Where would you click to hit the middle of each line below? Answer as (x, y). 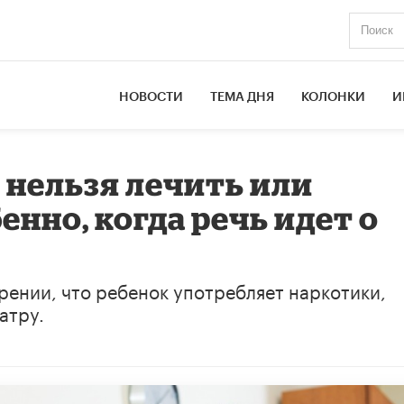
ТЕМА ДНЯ (243, 97)
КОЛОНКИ (334, 97)
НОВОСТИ (151, 97)
